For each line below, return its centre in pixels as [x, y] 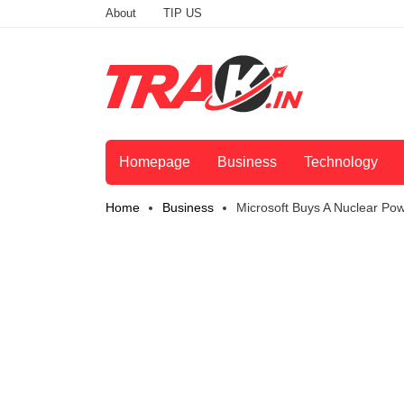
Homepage [155, 162]
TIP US [183, 13]
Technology [341, 162]
